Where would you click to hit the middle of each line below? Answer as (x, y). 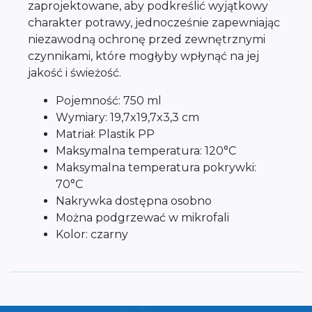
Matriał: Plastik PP (105, 134)
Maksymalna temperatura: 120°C (146, 151)
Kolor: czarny (92, 234)
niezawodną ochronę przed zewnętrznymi (147, 39)
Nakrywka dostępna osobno (134, 201)
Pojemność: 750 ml (109, 101)
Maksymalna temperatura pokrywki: (156, 167)
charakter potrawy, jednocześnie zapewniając (154, 23)
